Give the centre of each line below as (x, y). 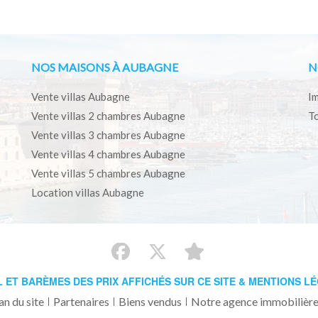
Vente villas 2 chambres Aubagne (108, 116)
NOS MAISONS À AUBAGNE (105, 67)
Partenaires (81, 301)
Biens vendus (150, 301)
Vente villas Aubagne (81, 97)
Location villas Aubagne (88, 192)
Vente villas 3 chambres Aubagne (108, 135)
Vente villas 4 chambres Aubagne (108, 154)
